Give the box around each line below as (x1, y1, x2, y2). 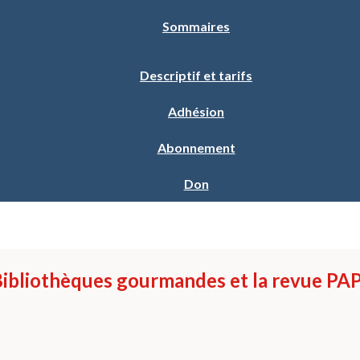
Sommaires (162, 18, 230, 34)
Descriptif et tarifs (140, 67, 252, 83)
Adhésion (168, 104, 224, 119)
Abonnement (157, 140, 235, 155)
